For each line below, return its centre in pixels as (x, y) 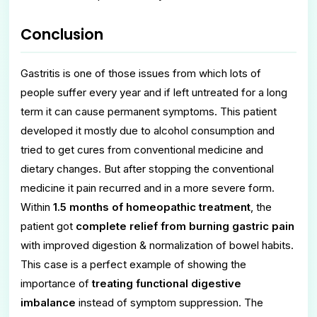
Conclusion (62, 34)
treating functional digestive (167, 283)
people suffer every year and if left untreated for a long (154, 92)
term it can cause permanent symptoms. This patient (149, 111)
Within (37, 207)
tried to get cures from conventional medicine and (142, 149)
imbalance (48, 302)
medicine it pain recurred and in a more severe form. (148, 188)
